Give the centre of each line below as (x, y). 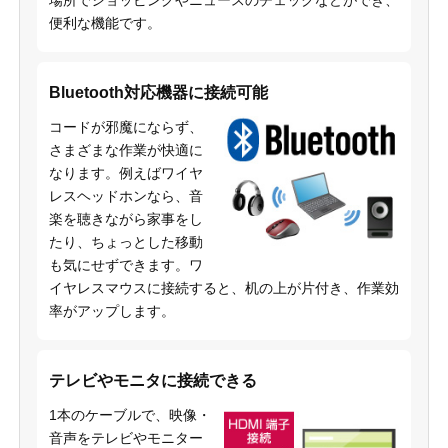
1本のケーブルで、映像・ (129, 414)
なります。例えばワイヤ (125, 172)
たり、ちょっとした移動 (125, 241)
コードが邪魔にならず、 (125, 126)
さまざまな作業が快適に (125, 149)
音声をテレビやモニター (125, 437)
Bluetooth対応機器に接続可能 (158, 92)
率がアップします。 (111, 310)
